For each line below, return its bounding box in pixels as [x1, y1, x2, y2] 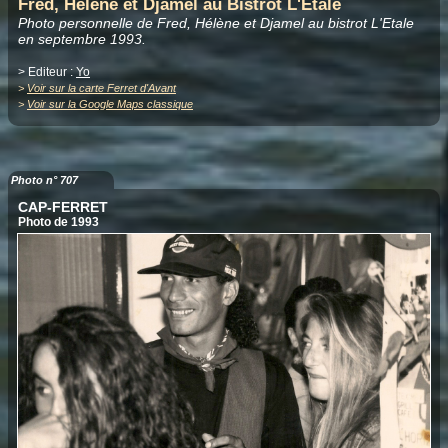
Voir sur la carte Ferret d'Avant [27, 81, 176, 94]
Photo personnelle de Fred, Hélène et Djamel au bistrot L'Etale [18, 14, 414, 31]
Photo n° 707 [11, 173, 78, 186]
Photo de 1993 [18, 214, 99, 229]
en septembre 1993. [18, 30, 146, 47]
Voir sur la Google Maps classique [27, 97, 193, 110]
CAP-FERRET [18, 198, 108, 215]
